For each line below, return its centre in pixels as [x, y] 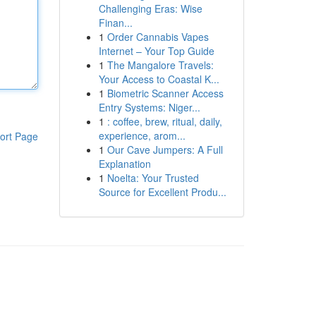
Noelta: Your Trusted [153, 178]
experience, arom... [142, 135]
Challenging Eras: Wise [150, 8]
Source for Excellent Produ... [162, 192]
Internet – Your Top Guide [156, 51]
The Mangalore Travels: [160, 65]
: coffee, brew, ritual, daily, [164, 121]
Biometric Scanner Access [165, 93]
